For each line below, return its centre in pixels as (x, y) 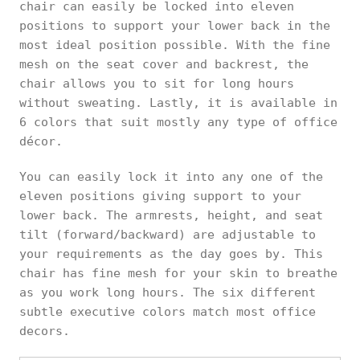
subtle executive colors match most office (168, 312)
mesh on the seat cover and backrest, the (164, 64)
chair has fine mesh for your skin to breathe (178, 273)
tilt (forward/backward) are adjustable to (168, 235)
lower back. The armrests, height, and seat (171, 215)
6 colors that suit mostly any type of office (178, 122)
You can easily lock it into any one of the (171, 177)
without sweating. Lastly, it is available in (178, 103)
